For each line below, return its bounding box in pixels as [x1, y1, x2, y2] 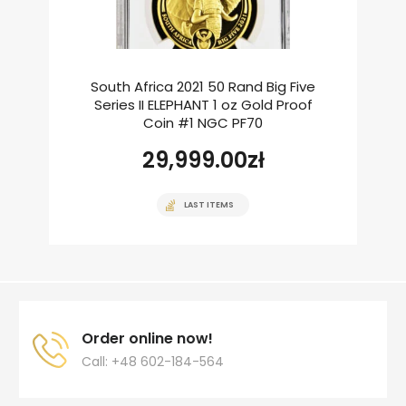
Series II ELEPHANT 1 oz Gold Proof [93, 95, 313, 115]
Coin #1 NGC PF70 [143, 113, 263, 133]
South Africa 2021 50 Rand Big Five [91, 77, 315, 97]
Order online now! [82, 328, 213, 350]
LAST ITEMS [184, 199, 234, 211]
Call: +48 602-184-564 [82, 353, 224, 372]
